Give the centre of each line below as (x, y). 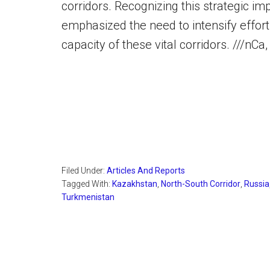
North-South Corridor (201, 184)
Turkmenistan (88, 197)
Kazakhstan (135, 184)
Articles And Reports (146, 171)
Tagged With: (87, 184)
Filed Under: (84, 171)
